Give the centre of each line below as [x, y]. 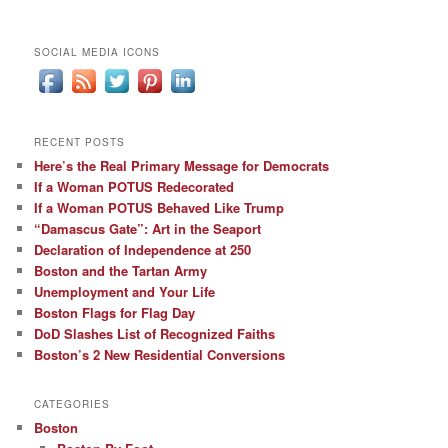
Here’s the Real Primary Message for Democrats [182, 165]
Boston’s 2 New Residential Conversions [160, 354]
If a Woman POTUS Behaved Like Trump [159, 207]
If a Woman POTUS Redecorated [134, 186]
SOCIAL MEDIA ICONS [97, 52]
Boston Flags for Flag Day [115, 312]
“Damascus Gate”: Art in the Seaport [148, 228]
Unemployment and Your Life [125, 291]
